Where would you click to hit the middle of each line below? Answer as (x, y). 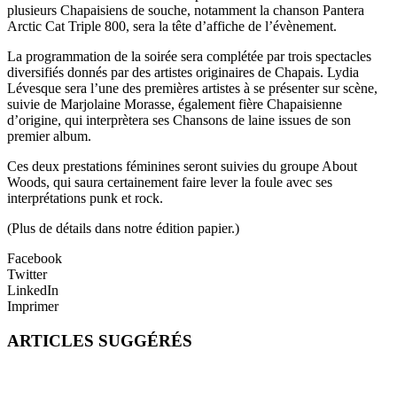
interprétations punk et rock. (85, 198)
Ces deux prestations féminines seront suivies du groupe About (182, 167)
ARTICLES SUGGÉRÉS (100, 340)
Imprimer (33, 307)
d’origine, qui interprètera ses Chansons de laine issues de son (179, 121)
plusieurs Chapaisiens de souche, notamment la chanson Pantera (186, 11)
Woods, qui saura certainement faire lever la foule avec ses (170, 183)
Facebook (35, 259)
